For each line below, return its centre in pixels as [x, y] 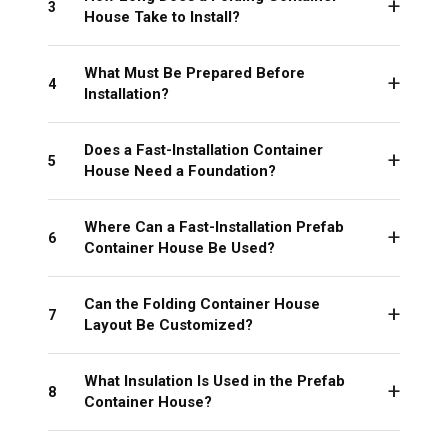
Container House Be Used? [179, 248]
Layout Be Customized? [168, 325]
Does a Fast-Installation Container [203, 150]
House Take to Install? [162, 17]
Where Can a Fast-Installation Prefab [214, 227]
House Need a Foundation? [180, 171]
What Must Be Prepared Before [194, 73]
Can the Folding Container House [202, 304]
